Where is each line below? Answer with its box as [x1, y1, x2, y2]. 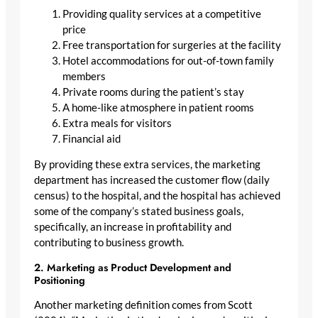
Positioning [34, 272, 85, 287]
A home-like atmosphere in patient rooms [62, 101, 254, 114]
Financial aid [62, 132, 121, 145]
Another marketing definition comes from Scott [34, 298, 253, 311]
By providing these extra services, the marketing [34, 158, 261, 171]
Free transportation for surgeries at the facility [62, 38, 281, 51]
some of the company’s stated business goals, [34, 205, 243, 218]
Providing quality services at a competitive [62, 7, 261, 20]
